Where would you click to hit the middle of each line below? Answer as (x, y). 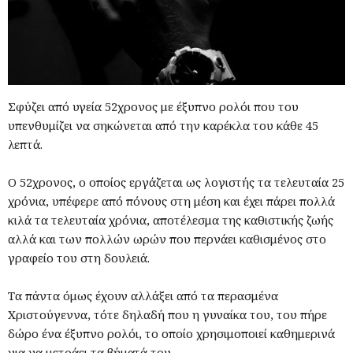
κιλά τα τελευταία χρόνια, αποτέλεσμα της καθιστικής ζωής (171, 219)
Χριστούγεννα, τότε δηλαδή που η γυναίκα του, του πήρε (167, 314)
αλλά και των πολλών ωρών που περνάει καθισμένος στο (167, 238)
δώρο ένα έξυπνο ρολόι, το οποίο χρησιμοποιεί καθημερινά (171, 333)
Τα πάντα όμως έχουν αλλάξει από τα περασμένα (143, 295)
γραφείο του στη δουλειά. (79, 257)
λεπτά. (25, 144)
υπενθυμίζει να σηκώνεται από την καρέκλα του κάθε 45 (163, 125)
